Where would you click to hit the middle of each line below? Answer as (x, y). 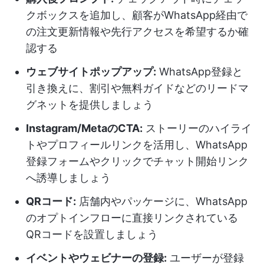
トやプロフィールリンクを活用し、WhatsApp (137, 145)
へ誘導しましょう (68, 178)
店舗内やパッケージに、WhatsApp (162, 201)
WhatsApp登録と (199, 72)
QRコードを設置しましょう (92, 234)
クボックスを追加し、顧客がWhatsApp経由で (137, 15)
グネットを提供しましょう (90, 105)
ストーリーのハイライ (197, 128)
